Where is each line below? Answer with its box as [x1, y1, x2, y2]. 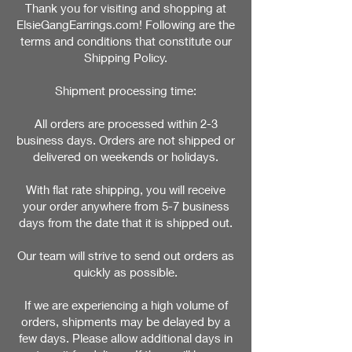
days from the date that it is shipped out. [19, 215, 233, 229]
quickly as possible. [74, 265, 178, 279]
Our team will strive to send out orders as [17, 248, 234, 262]
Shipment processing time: [55, 83, 196, 97]
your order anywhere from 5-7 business [22, 199, 229, 213]
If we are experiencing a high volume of [24, 298, 228, 312]
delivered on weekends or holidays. [33, 149, 218, 163]
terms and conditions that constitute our [20, 34, 232, 48]
